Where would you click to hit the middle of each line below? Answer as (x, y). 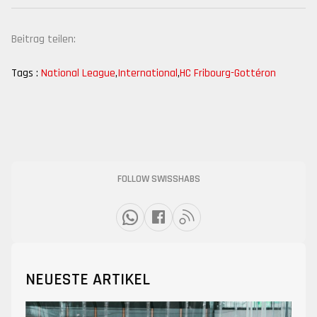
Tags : (25, 73)
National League (78, 73)
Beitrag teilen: (44, 39)
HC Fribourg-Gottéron (228, 73)
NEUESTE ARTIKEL (88, 279)
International (148, 73)
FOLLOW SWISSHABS (158, 179)
